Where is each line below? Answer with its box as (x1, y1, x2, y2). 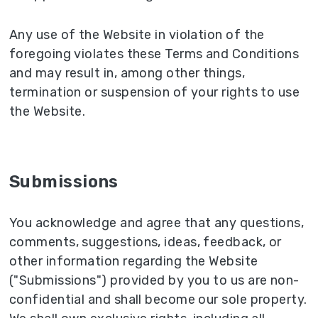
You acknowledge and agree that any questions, (9, 214, 305, 231)
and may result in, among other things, (9, 65, 246, 81)
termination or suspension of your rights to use (9, 84, 300, 100)
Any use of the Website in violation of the (9, 26, 265, 43)
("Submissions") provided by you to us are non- (9, 272, 300, 288)
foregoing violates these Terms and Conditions (9, 45, 300, 62)
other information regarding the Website (9, 253, 258, 269)
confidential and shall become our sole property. (9, 291, 307, 307)
